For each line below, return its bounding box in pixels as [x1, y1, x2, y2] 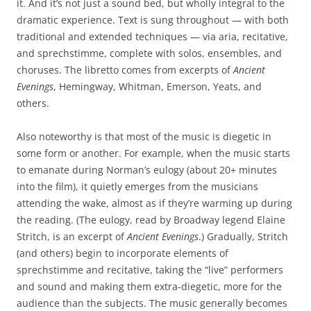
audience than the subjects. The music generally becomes [17, 296, 287, 310]
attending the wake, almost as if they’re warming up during [17, 196, 292, 210]
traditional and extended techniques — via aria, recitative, [17, 30, 288, 43]
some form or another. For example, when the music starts [17, 146, 290, 160]
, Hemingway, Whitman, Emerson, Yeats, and [53, 80, 262, 93]
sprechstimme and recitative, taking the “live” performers [17, 263, 283, 276]
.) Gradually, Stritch [199, 230, 288, 243]
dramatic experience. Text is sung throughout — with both [17, 13, 289, 26]
